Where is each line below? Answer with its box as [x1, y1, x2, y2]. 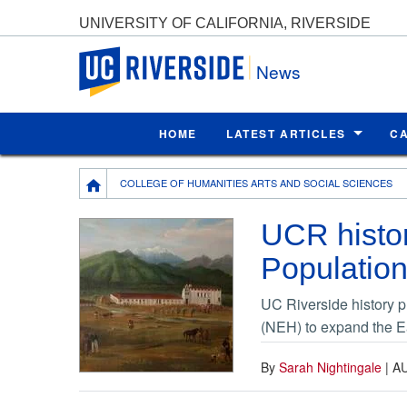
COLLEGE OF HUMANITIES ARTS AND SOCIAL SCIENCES [120, 174, 392, 190]
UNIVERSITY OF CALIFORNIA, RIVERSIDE [79, 15, 371, 31]
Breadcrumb [79, 167, 158, 189]
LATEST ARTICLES [226, 124, 347, 142]
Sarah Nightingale [279, 357, 382, 376]
